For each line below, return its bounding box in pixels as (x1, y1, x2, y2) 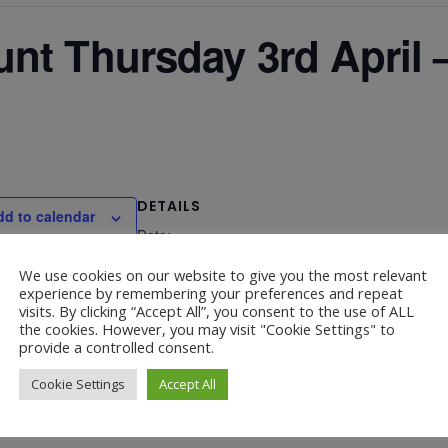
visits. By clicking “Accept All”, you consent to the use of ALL (19, 300, 414, 321)
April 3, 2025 (137, 251, 217, 272)
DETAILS (137, 196, 201, 217)
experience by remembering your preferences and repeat (19, 282, 403, 303)
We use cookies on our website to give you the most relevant (19, 264, 427, 285)
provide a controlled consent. (19, 336, 214, 357)
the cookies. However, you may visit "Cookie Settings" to (19, 318, 395, 339)
